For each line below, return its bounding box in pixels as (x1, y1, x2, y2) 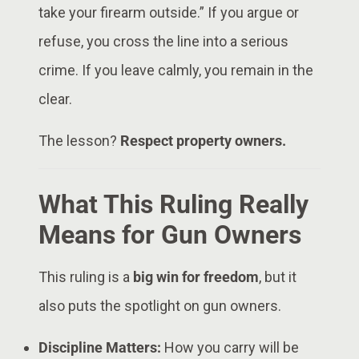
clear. (38, 90, 72, 107)
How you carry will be (161, 338, 299, 356)
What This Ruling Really (38, 188, 309, 220)
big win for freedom (133, 268, 259, 285)
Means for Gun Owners (38, 219, 301, 250)
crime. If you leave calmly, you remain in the (38, 61, 313, 79)
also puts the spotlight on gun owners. (38, 296, 281, 314)
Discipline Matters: (38, 338, 161, 356)
